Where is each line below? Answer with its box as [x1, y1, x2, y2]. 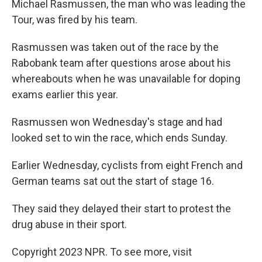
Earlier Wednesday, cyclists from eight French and [12, 159, 243, 172]
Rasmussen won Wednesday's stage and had [12, 116, 222, 129]
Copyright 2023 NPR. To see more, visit [12, 246, 192, 258]
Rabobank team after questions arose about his [12, 57, 231, 70]
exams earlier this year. [12, 88, 118, 101]
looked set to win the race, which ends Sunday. [12, 132, 227, 144]
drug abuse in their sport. [12, 218, 127, 231]
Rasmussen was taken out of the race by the [12, 41, 219, 54]
